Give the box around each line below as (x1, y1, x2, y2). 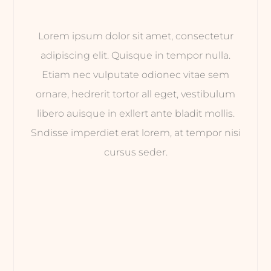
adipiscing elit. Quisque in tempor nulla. (41, 50, 230, 62)
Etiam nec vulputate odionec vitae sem (42, 69, 229, 81)
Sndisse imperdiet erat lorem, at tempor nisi (30, 127, 241, 139)
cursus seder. (103, 146, 168, 158)
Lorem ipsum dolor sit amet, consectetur (38, 30, 233, 42)
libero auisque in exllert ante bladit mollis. (36, 108, 235, 120)
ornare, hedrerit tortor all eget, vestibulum (36, 88, 235, 100)
